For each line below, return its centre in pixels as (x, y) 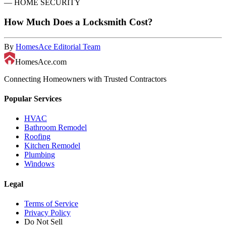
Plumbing (40, 155)
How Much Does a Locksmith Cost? (78, 22)
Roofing (37, 137)
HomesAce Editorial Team (58, 46)
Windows (39, 164)
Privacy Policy (47, 212)
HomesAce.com (41, 62)
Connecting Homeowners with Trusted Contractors (85, 79)
